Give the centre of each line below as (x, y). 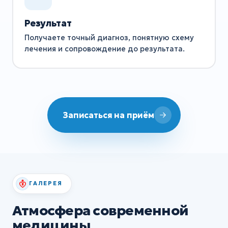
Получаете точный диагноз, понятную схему (109, 38)
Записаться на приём (108, 115)
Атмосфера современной (101, 210)
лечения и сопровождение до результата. (104, 49)
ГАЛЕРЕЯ (46, 183)
